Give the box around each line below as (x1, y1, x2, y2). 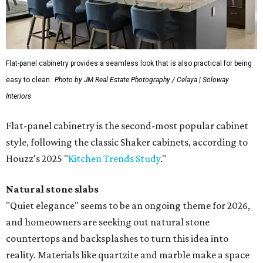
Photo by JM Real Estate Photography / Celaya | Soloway (55, 76, 229, 85)
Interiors (6, 92, 31, 101)
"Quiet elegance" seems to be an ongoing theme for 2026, (6, 200, 250, 212)
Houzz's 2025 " (6, 153, 68, 165)
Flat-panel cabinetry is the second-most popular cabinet (6, 120, 248, 132)
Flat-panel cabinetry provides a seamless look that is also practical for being (6, 59, 252, 68)
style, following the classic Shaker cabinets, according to (6, 136, 248, 149)
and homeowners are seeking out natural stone (6, 216, 210, 228)
